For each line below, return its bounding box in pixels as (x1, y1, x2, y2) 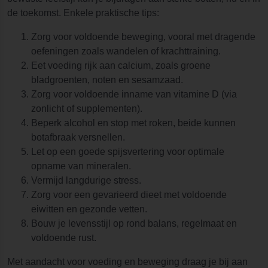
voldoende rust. (31, 233, 96, 243)
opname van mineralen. (31, 161, 131, 171)
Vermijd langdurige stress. (31, 175, 141, 185)
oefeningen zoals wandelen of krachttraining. (31, 46, 221, 56)
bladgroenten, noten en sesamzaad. (31, 75, 183, 85)
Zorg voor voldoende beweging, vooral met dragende (31, 32, 255, 42)
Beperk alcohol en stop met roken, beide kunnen (31, 118, 236, 128)
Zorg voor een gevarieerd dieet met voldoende (31, 190, 227, 200)
